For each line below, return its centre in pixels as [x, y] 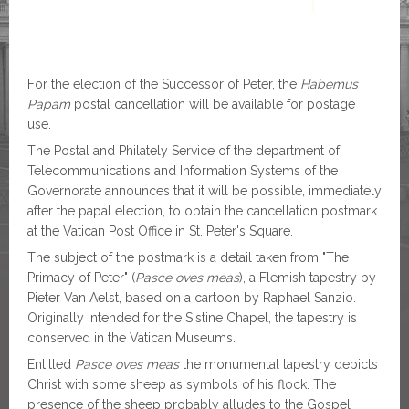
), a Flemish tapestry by [308, 278]
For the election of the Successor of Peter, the [164, 84]
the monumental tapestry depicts [278, 365]
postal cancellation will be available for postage [213, 105]
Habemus [329, 84]
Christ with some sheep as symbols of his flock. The [182, 385]
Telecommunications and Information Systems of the [183, 171]
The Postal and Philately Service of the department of [184, 151]
